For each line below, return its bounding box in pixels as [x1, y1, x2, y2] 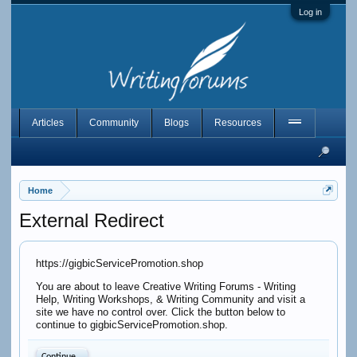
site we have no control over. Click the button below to [35, 306, 285, 318]
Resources [214, 117, 261, 128]
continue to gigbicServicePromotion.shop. [35, 319, 228, 331]
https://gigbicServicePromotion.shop [35, 257, 203, 269]
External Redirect [18, 210, 164, 231]
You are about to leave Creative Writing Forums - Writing [35, 280, 296, 292]
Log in [299, 7, 323, 17]
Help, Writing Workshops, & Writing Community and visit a [35, 293, 305, 305]
